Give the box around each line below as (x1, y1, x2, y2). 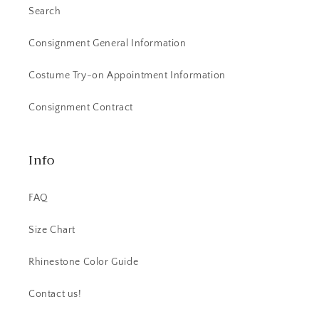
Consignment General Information (28, 38, 187, 50)
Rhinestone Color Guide (28, 256, 139, 268)
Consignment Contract (28, 102, 133, 114)
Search (28, 6, 61, 18)
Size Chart (28, 224, 75, 236)
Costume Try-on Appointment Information (28, 70, 226, 82)
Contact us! (28, 288, 82, 300)
